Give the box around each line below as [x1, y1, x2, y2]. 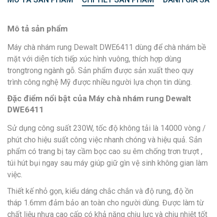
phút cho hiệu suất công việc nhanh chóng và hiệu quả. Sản [7, 135, 202, 144]
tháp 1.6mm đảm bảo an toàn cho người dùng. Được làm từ [7, 198, 204, 207]
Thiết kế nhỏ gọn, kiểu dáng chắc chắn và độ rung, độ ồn [7, 186, 193, 196]
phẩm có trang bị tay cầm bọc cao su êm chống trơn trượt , [7, 146, 202, 156]
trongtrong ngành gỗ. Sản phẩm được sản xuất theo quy [7, 65, 194, 75]
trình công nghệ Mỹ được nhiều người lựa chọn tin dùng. [7, 77, 192, 87]
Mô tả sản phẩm [7, 23, 68, 33]
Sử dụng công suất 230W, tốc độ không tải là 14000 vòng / [7, 123, 206, 133]
